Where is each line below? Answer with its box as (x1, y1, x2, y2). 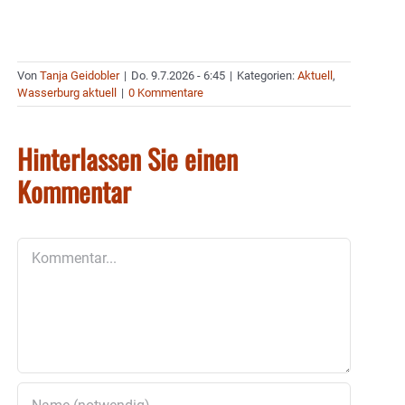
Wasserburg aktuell (17, 86, 117, 100)
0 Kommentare (128, 86, 203, 100)
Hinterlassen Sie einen (17, 138, 238, 180)
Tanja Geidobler (40, 69, 119, 83)
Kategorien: (237, 69, 297, 83)
